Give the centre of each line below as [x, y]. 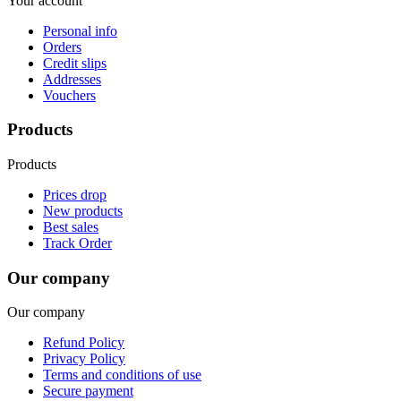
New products [83, 211]
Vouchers [69, 95]
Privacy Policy [84, 359]
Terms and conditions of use [122, 375]
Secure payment [88, 391]
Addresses [72, 79]
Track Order [77, 243]
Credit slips [75, 63]
